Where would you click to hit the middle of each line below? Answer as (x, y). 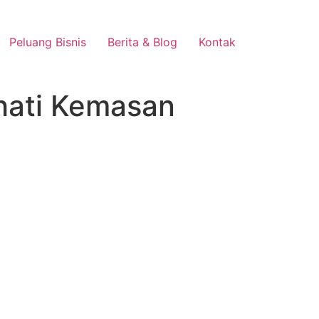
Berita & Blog (142, 42)
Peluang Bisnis (48, 42)
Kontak (217, 42)
